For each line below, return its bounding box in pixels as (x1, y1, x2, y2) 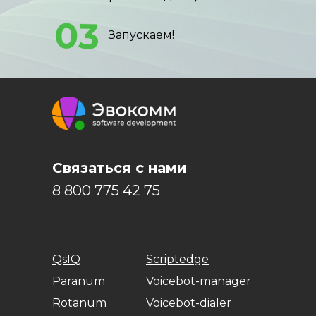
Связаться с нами (52, 159, 187, 176)
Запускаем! (109, 28, 174, 42)
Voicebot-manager (146, 274, 251, 288)
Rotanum (52, 296, 107, 310)
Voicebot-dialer (146, 296, 231, 310)
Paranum (52, 274, 105, 288)
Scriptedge (146, 253, 209, 266)
